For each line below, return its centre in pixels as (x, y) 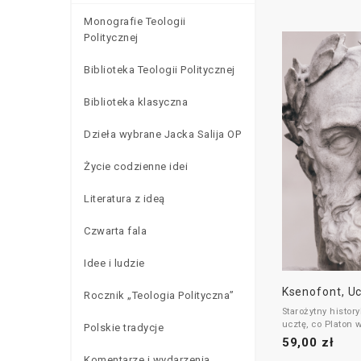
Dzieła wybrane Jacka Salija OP (162, 134)
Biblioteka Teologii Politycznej (160, 69)
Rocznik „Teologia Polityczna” (159, 295)
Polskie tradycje (124, 327)
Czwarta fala (115, 230)
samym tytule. (313, 337)
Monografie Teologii (135, 21)
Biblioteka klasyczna (136, 102)
